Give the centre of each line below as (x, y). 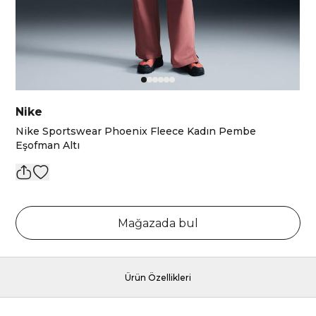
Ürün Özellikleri (158, 278)
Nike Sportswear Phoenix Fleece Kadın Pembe (136, 131)
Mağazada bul (158, 223)
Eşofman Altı (48, 145)
